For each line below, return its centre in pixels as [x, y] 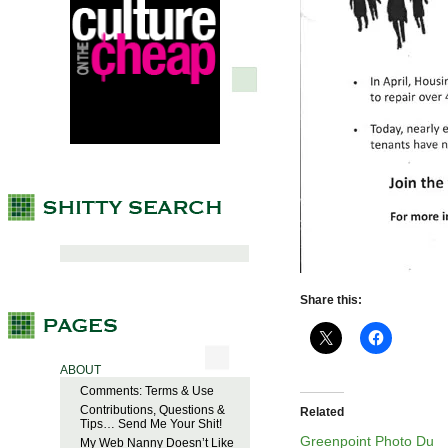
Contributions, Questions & [152, 410]
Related [322, 412]
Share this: [331, 300]
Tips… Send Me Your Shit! [151, 424]
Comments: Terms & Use [147, 391]
